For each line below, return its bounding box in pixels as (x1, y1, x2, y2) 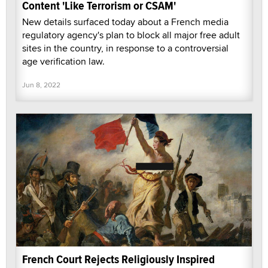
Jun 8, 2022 (22, 80, 60, 90)
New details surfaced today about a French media (22, 15, 229, 29)
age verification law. (22, 54, 105, 69)
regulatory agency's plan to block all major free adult (22, 28, 240, 42)
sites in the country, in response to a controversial (22, 41, 229, 56)
